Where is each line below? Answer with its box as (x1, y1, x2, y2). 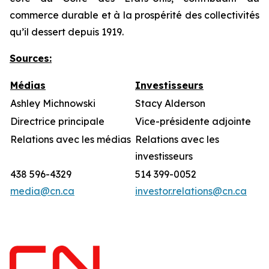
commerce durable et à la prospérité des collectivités (10, 9, 259, 21)
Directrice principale (10, 115, 104, 127)
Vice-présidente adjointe (135, 115, 251, 127)
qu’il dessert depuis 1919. (10, 26, 124, 38)
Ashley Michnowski (10, 97, 95, 109)
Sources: (10, 52, 52, 64)
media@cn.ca (10, 185, 74, 197)
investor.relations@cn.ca (135, 185, 247, 197)
